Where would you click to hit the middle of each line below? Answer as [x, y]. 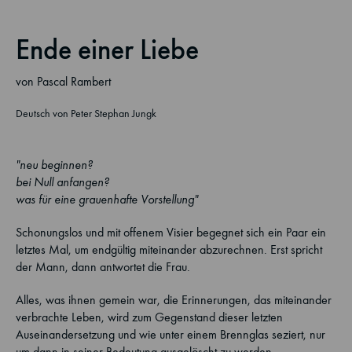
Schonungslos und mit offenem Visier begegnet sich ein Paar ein [171, 232]
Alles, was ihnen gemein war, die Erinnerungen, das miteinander [174, 300]
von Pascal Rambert [63, 81]
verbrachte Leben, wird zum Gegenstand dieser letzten [149, 317]
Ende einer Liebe [107, 49]
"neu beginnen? [56, 165]
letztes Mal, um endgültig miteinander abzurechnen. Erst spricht [169, 249]
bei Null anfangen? [64, 182]
